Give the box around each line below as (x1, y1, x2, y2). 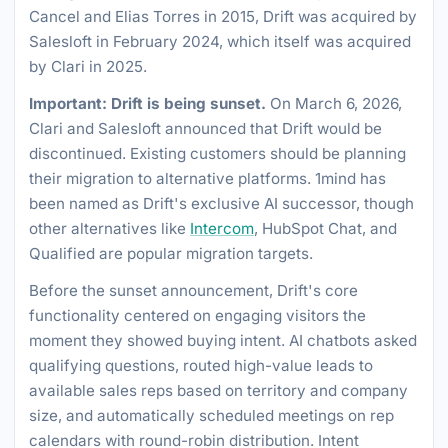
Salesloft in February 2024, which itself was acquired (29, 32, 411, 51)
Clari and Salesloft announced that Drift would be (29, 119, 382, 138)
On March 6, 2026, (266, 94, 402, 113)
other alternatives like (29, 219, 190, 238)
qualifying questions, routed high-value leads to (29, 356, 373, 375)
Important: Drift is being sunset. (29, 94, 266, 113)
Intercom (190, 219, 254, 238)
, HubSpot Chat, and (254, 219, 397, 238)
